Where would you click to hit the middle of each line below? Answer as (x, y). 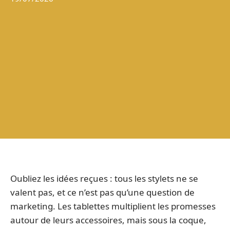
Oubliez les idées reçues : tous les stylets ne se (104, 178)
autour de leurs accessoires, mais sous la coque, (108, 220)
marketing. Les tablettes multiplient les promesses (113, 206)
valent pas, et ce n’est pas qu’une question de (102, 192)
